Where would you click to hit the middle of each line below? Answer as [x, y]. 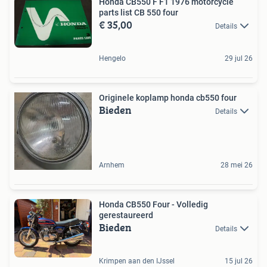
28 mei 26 [237, 165]
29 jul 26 [239, 58]
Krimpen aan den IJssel [137, 261]
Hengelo [112, 58]
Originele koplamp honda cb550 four [168, 97]
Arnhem [112, 165]
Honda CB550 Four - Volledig [153, 204]
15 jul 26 [239, 261]
